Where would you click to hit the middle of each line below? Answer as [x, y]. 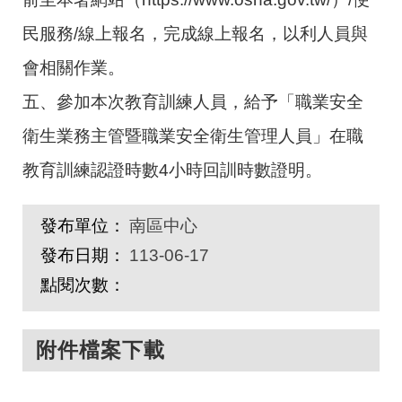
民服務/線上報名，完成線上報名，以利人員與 [195, 33]
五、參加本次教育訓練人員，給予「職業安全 [193, 101]
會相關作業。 [74, 67]
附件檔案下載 [100, 350]
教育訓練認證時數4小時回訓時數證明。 [172, 170]
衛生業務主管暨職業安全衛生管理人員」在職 [193, 135]
